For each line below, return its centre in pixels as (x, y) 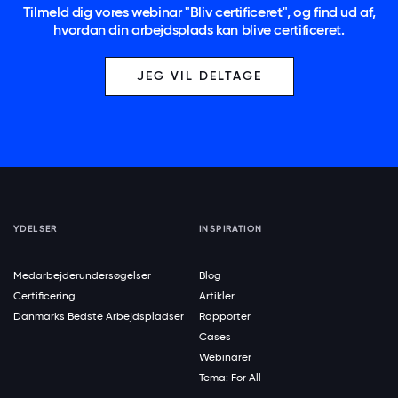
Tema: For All (230, 378)
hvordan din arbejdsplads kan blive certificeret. (199, 30)
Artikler (217, 296)
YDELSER (36, 229)
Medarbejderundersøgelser (82, 276)
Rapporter (225, 317)
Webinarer (225, 358)
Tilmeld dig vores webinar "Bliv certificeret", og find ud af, (199, 12)
